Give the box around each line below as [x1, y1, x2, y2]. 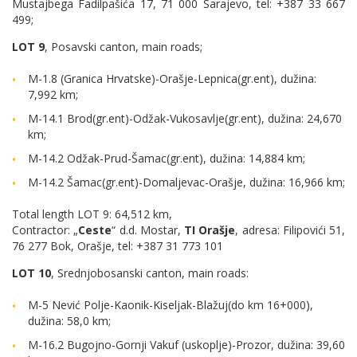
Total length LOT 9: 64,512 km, [12, 206, 172, 222]
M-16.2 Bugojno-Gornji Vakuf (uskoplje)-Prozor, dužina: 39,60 [28, 337, 345, 352]
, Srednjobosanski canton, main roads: [51, 265, 249, 280]
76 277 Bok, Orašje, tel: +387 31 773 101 [12, 238, 223, 253]
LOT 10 [12, 265, 51, 280]
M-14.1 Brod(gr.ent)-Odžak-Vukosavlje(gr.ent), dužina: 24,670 [28, 111, 342, 126]
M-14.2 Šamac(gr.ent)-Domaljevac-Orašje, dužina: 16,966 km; [28, 175, 345, 190]
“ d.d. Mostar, [112, 222, 184, 237]
